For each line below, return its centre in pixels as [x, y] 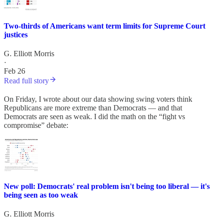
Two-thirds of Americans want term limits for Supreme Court [105, 26]
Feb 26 [15, 71]
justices [16, 34]
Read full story [26, 81]
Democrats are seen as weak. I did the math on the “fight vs [94, 117]
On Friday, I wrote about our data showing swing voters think [98, 99]
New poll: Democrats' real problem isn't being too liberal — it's [107, 186]
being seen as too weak [41, 195]
